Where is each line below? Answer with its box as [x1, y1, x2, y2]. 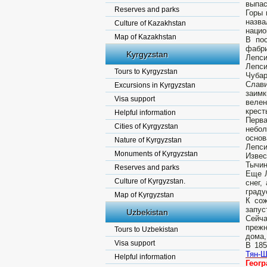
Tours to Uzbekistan [114, 225, 178, 234]
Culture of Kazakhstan [114, 19, 186, 27]
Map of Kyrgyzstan [114, 191, 174, 199]
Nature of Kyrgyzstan [114, 136, 182, 144]
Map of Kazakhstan [114, 33, 176, 41]
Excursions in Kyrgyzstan [114, 81, 195, 89]
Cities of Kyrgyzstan [114, 122, 178, 131]
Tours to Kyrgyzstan [114, 67, 178, 76]
